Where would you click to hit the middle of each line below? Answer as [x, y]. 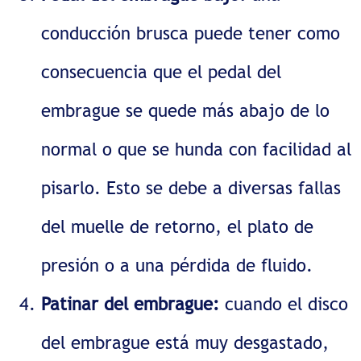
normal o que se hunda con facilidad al [197, 149]
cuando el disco [284, 303]
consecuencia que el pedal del [162, 71]
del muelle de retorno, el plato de [178, 226]
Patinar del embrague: [131, 303]
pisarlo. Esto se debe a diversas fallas [191, 187]
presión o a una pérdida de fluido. [177, 265]
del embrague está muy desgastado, [185, 342]
